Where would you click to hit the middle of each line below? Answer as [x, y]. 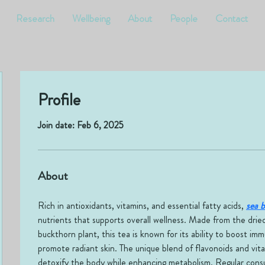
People [184, 18]
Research [35, 18]
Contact [232, 18]
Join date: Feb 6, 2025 [81, 125]
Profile [59, 100]
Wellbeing [91, 18]
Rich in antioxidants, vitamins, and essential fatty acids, [142, 206]
